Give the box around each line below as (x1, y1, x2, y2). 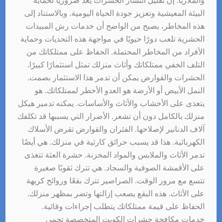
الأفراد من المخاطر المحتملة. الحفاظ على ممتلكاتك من (26, 47, 205, 56)
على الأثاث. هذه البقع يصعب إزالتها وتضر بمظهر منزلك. (27, 189, 205, 198)
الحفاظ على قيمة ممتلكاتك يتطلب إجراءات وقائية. (42, 202, 205, 211)
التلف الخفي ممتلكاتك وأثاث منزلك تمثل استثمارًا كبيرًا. (27, 60, 205, 69)
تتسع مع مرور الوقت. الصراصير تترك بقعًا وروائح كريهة (26, 176, 205, 185)
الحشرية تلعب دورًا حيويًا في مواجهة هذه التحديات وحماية (20, 34, 205, 43)
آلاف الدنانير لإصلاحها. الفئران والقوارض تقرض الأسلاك (28, 124, 205, 133)
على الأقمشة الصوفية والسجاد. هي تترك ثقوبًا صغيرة (34, 163, 205, 172)
